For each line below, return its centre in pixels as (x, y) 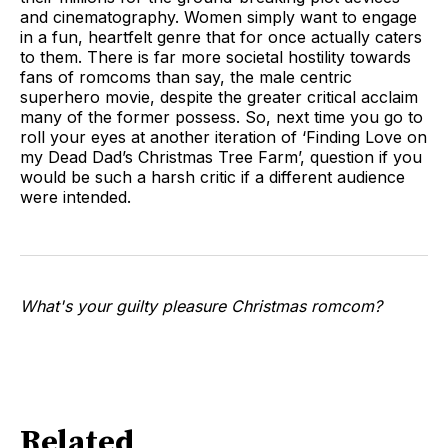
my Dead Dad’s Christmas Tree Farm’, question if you (221, 157)
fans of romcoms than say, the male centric (186, 77)
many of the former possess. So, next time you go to (221, 117)
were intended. (75, 197)
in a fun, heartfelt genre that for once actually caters (221, 37)
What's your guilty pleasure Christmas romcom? (201, 306)
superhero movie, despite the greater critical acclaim (219, 97)
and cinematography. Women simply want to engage (218, 17)
